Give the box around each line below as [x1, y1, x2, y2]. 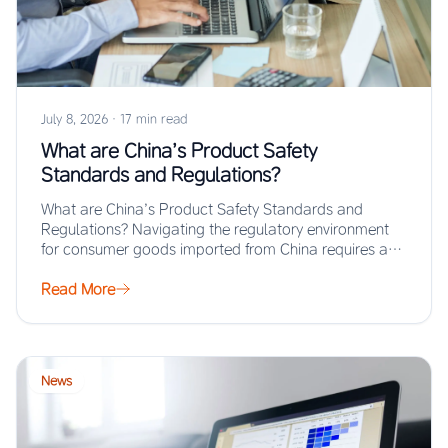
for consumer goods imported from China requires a [41, 240, 388, 259]
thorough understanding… [41, 260, 216, 279]
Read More [41, 280, 115, 299]
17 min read [120, 111, 187, 127]
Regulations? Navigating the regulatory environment [41, 220, 389, 239]
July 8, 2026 [41, 111, 108, 127]
